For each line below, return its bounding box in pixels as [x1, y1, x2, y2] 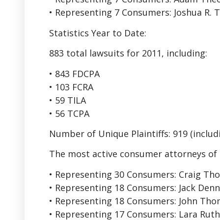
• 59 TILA [49, 94, 86, 106]
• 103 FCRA [49, 81, 93, 93]
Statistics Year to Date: [49, 27, 146, 39]
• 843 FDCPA [49, 67, 100, 80]
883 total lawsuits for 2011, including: [49, 47, 207, 59]
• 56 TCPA [49, 107, 89, 119]
